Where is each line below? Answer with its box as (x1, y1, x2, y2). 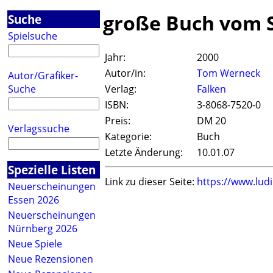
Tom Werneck (197, 66, 260, 80)
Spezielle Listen (8, 161, 96, 178)
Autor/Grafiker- (8, 69, 78, 82)
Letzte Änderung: (105, 146, 183, 160)
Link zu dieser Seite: (105, 175, 194, 189)
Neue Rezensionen (8, 252, 93, 266)
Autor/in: (105, 66, 146, 80)
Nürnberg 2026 (8, 222, 77, 235)
